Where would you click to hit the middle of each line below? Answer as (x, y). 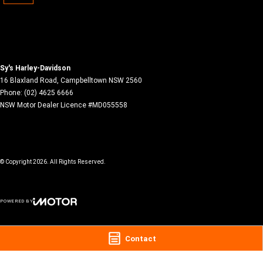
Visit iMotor (69, 217)
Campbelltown (84, 80)
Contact (140, 238)
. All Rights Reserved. (76, 162)
